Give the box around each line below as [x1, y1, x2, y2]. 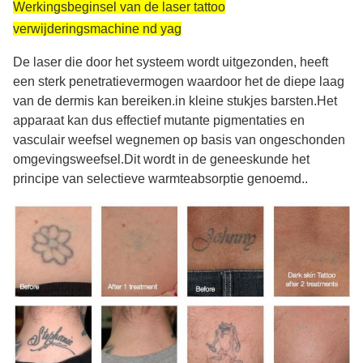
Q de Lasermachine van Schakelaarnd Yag [13, 106, 273, 120]
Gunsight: [13, 49, 62, 62]
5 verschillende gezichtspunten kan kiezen [13, 68, 274, 82]
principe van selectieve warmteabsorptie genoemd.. [13, 172, 308, 186]
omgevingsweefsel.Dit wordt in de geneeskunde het [13, 152, 310, 166]
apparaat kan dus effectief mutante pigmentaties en [13, 113, 305, 127]
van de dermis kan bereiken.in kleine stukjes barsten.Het [13, 94, 337, 108]
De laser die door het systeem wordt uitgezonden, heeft [13, 55, 328, 69]
